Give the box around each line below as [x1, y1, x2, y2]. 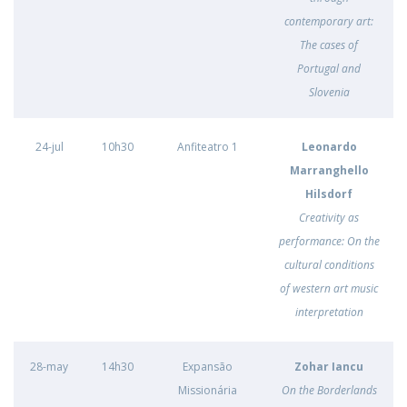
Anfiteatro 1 [177, 139, 238, 154]
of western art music [280, 281, 378, 296]
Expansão [183, 359, 233, 374]
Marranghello [289, 163, 369, 178]
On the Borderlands [281, 382, 377, 398]
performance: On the [278, 233, 380, 249]
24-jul [35, 139, 64, 154]
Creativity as [299, 210, 359, 225]
